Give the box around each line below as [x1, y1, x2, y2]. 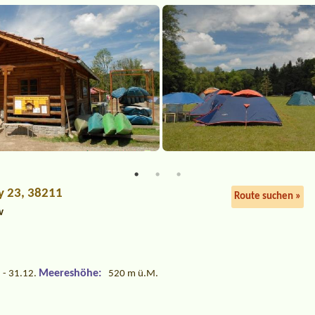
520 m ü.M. [108, 269, 159, 280]
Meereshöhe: [39, 268, 102, 280]
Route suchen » [233, 191, 301, 202]
